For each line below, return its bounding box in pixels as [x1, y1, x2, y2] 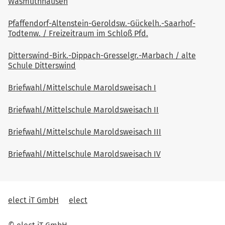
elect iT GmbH [8, 195, 59, 205]
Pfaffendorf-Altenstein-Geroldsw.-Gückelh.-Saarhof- [8, 18, 195, 28]
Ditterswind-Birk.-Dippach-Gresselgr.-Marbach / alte [8, 50, 196, 60]
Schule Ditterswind [8, 60, 76, 70]
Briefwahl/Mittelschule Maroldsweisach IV [8, 149, 161, 159]
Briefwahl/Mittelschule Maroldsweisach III [8, 127, 161, 137]
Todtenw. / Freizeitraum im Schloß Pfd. [8, 28, 148, 38]
